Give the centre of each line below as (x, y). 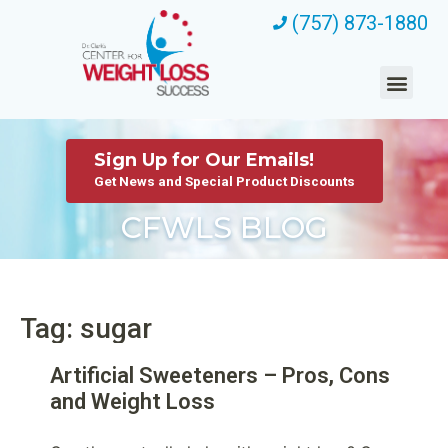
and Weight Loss (132, 401)
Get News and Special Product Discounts (224, 181)
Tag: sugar (86, 328)
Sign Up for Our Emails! (203, 160)
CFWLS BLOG (224, 227)
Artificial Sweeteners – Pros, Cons (220, 375)
